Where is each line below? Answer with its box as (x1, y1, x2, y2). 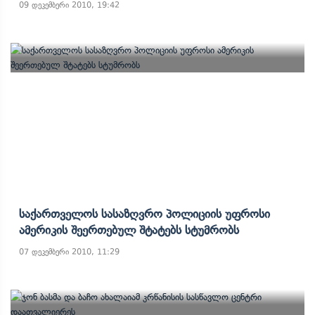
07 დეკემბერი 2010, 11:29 (19, 247, 120, 257)
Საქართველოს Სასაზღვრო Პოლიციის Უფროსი (19, 207, 270, 221)
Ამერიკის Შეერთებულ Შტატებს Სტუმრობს (19, 223, 239, 237)
